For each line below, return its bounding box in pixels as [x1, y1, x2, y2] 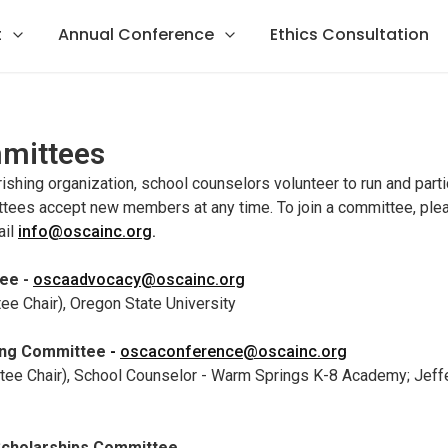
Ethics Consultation [270, 23, 429, 46]
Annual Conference [58, 23, 214, 46]
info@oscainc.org [18, 222, 152, 241]
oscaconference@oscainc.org [120, 342, 347, 361]
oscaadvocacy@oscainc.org [33, 270, 245, 289]
